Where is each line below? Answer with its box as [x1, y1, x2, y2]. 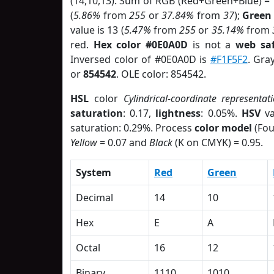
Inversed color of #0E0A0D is [70, 53, 210, 66]
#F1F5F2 [210, 53, 248, 66]
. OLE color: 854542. [116, 67, 206, 81]
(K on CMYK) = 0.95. [172, 136, 263, 149]
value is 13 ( [70, 23, 124, 37]
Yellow [70, 136, 97, 149]
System [76, 166, 111, 179]
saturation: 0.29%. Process [70, 121, 195, 135]
